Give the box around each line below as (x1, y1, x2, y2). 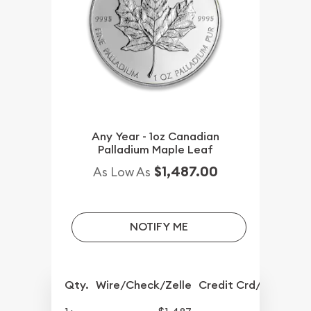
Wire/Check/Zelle (96, 277, 192, 292)
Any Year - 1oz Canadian (92, 128, 219, 144)
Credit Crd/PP (199, 277, 274, 292)
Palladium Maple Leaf (98, 142, 213, 157)
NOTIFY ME (129, 219, 188, 235)
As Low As (93, 163, 151, 180)
